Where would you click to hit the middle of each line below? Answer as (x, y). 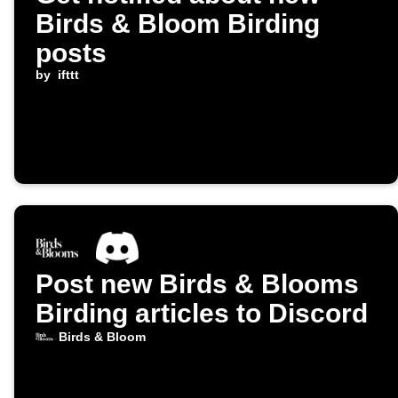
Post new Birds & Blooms (197, 284)
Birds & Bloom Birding (178, 24)
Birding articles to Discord (202, 314)
